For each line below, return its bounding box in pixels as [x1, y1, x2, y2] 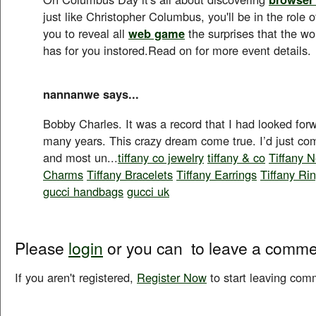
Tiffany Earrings [176, 165, 257, 183]
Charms [43, 165, 83, 183]
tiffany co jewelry [118, 148, 204, 166]
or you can [103, 236, 187, 260]
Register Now [137, 268, 207, 286]
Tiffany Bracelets [87, 165, 173, 183]
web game [128, 24, 185, 42]
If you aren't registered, [15, 268, 137, 286]
